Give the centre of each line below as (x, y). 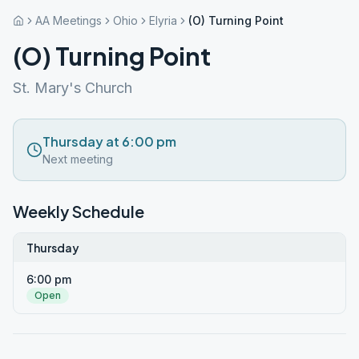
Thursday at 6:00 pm (109, 141)
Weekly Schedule (79, 211)
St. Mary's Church (73, 88)
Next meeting (78, 159)
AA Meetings (69, 20)
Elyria (163, 20)
